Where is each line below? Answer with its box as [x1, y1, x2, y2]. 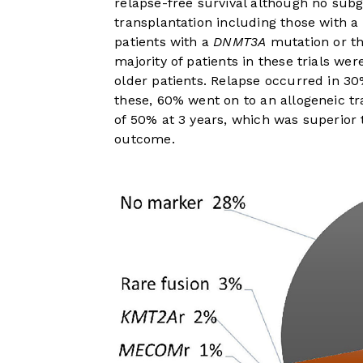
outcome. [114, 131, 175, 147]
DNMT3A [213, 34, 267, 50]
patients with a [114, 34, 214, 50]
